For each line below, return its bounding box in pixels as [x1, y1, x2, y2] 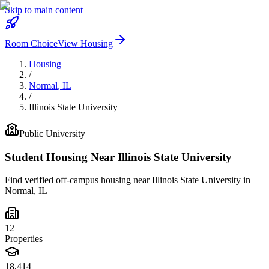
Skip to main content [5, 5, 83, 15]
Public [19, 128, 43, 139]
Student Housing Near [5, 150, 115, 163]
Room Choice [5, 38, 58, 49]
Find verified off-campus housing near [5, 175, 152, 186]
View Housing [58, 38, 113, 49]
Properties [5, 234, 43, 244]
